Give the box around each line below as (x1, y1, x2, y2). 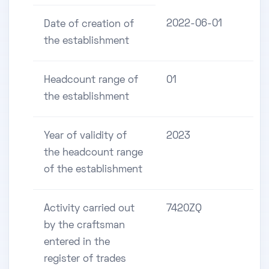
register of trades (44, 255, 126, 265)
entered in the (44, 238, 110, 248)
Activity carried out (44, 204, 134, 214)
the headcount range (44, 148, 143, 159)
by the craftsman (44, 221, 125, 231)
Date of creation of (44, 20, 134, 30)
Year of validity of (44, 131, 127, 142)
